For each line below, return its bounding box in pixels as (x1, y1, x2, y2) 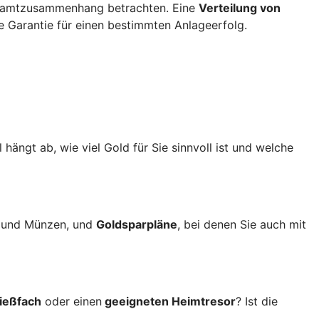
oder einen (41, 293, 102, 308)
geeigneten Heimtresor (102, 293, 236, 308)
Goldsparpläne (96, 216, 177, 231)
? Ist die (236, 293, 278, 308)
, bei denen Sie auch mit (177, 216, 306, 231)
